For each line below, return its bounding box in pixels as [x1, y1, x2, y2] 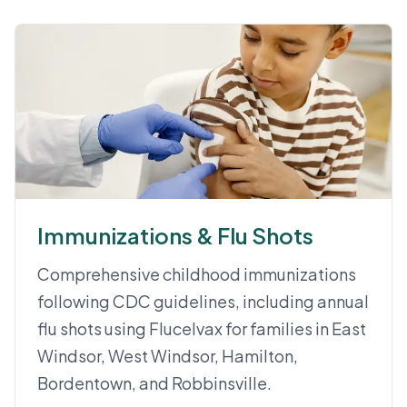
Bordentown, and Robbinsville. [37, 372, 272, 393]
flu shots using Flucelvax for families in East [37, 318, 366, 339]
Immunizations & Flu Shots [37, 222, 313, 249]
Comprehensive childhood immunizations [37, 263, 356, 284]
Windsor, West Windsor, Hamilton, [37, 345, 298, 366]
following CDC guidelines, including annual [37, 291, 369, 312]
